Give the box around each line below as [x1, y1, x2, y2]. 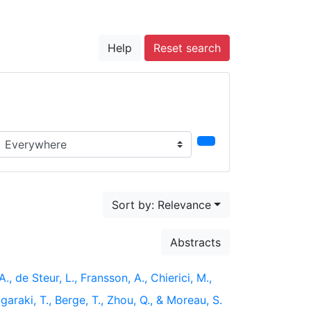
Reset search [153, 41, 221, 55]
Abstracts [170, 235, 221, 249]
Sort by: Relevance [112, 198, 212, 212]
